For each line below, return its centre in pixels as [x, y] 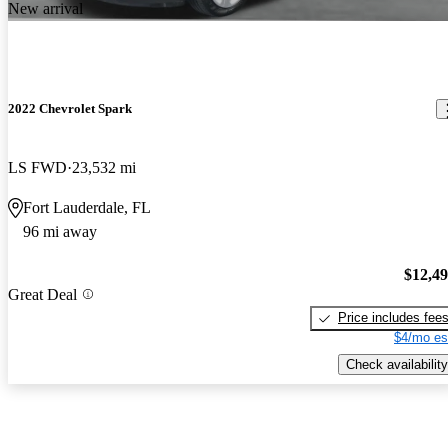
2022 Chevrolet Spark [70, 109]
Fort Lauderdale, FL [87, 208]
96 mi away [60, 232]
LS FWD [37, 168]
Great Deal [42, 294]
